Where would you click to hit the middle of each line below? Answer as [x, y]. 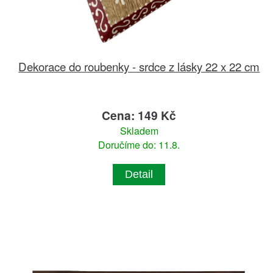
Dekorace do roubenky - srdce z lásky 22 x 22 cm [139, 66]
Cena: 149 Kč [139, 115]
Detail [139, 174]
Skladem [139, 130]
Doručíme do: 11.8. [139, 144]
